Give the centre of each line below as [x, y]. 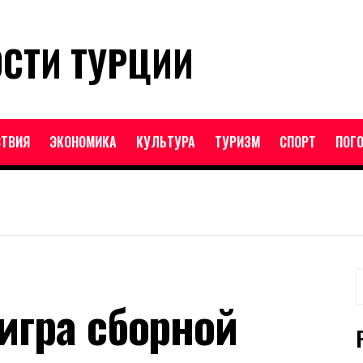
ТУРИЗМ [237, 142]
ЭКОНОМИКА [83, 142]
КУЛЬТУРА [166, 142]
